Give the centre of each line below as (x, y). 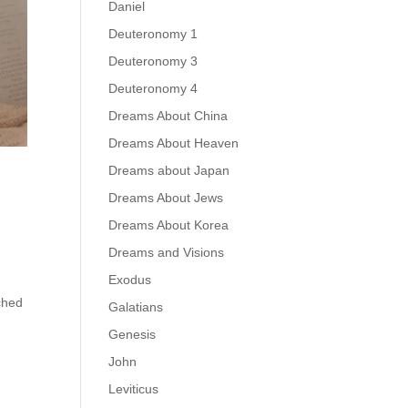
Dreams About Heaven (174, 143)
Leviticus (134, 389)
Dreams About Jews (166, 198)
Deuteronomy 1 (153, 34)
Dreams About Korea (169, 225)
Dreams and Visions (167, 252)
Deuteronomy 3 (153, 61)
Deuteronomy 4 (153, 88)
